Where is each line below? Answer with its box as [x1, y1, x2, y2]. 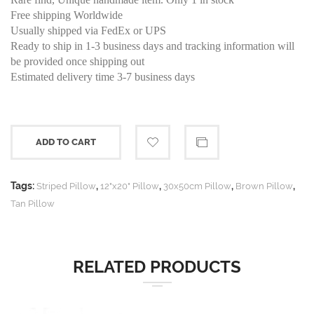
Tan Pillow [11, 198, 55, 210]
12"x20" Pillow [100, 181, 159, 192]
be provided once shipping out [11, 55, 144, 68]
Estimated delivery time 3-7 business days [11, 71, 195, 83]
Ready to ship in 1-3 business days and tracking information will [11, 40, 294, 53]
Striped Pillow [36, 181, 96, 192]
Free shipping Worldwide [11, 9, 123, 22]
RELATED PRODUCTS [73, 257, 241, 278]
